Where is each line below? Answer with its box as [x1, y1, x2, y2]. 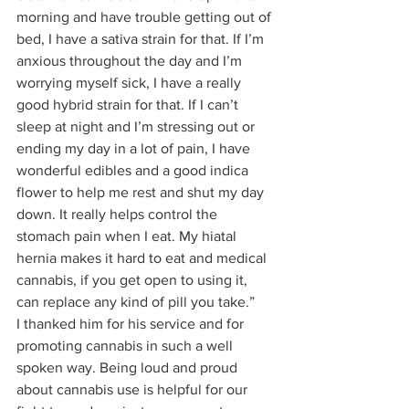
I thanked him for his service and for [16, 315, 247, 331]
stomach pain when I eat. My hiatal [16, 227, 240, 244]
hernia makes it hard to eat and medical [16, 249, 270, 266]
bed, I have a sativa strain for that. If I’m [16, 30, 267, 47]
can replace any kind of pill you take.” [16, 293, 258, 309]
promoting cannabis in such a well [16, 337, 236, 353]
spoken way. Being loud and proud [16, 359, 241, 375]
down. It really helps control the [16, 205, 221, 222]
